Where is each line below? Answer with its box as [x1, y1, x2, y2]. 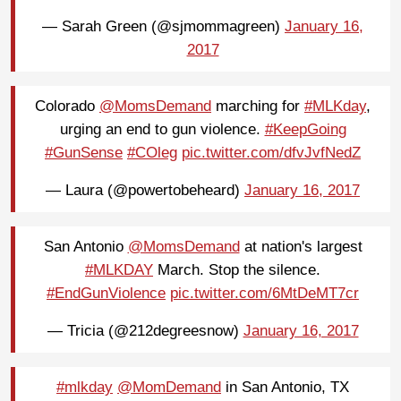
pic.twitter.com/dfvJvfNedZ [182, 144, 361, 162]
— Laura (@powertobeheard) [46, 182, 244, 200]
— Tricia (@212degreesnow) [47, 322, 243, 340]
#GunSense [45, 144, 123, 162]
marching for [211, 98, 304, 115]
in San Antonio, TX [221, 379, 349, 397]
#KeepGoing [264, 121, 346, 139]
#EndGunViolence [47, 285, 166, 303]
